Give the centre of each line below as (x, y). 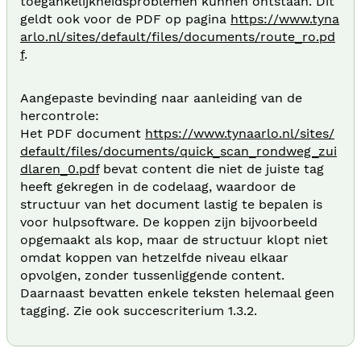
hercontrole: (60, 115)
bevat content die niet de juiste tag (212, 168)
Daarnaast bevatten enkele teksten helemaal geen (177, 293)
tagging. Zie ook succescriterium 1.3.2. (139, 310)
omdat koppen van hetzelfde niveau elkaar (154, 257)
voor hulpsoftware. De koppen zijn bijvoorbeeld (169, 222)
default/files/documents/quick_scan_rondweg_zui (178, 151)
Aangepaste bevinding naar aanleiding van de (161, 98)
